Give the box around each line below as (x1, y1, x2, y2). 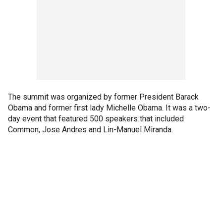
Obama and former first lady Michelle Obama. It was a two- (8, 103, 211, 112)
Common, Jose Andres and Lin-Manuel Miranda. (8, 124, 173, 134)
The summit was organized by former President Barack (8, 92, 199, 102)
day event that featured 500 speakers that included (8, 113, 184, 123)
